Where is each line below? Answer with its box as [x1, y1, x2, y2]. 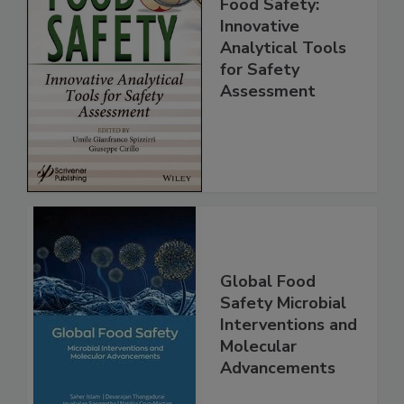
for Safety [220, 96, 299, 119]
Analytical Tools [220, 75, 346, 97]
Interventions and [220, 352, 357, 374]
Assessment [220, 118, 316, 141]
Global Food [220, 308, 316, 331]
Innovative [220, 53, 299, 76]
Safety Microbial [220, 330, 346, 353]
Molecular [220, 373, 297, 396]
